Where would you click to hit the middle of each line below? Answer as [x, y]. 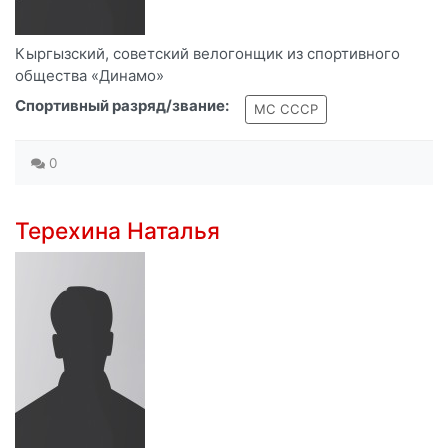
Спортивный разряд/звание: [122, 106]
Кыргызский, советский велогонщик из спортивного [207, 54]
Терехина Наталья [117, 231]
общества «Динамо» [89, 76]
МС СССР [286, 109]
